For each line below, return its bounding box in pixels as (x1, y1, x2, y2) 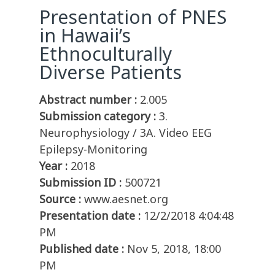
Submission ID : (39, 175, 122, 190)
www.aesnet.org (84, 192, 168, 207)
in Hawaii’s (39, 23, 131, 48)
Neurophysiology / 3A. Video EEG (39, 125, 212, 141)
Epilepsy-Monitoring (39, 142, 147, 157)
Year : (39, 158, 68, 174)
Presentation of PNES (39, 4, 227, 30)
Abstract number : (39, 92, 137, 107)
